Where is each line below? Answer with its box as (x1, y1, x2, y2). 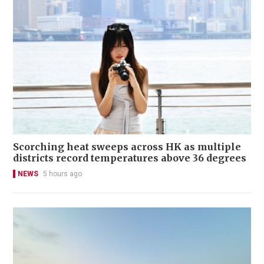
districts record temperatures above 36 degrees (13, 152, 246, 164)
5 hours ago (43, 170, 82, 179)
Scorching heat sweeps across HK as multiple (13, 141, 241, 153)
